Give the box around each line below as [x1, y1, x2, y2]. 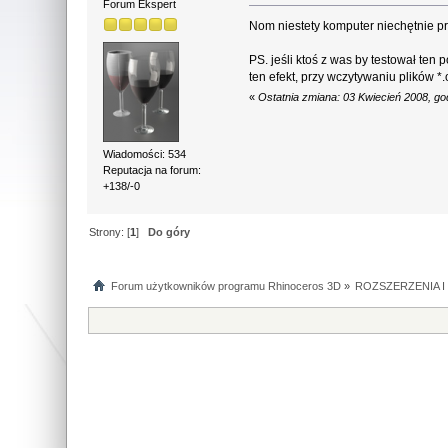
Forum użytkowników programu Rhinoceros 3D [110, 279, 341, 292]
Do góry [148, 225, 191, 238]
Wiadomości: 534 [103, 147, 187, 160]
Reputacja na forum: [103, 163, 202, 176]
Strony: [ [89, 225, 131, 238]
